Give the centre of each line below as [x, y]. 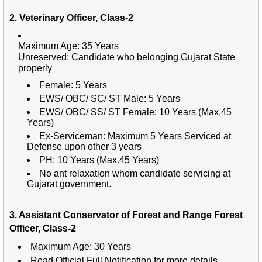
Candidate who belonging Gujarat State [153, 57]
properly [36, 68]
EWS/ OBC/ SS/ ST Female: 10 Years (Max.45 [135, 112]
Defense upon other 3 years [84, 146]
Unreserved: [45, 57]
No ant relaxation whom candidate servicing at [135, 173]
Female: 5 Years [73, 85]
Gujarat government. [69, 184]
